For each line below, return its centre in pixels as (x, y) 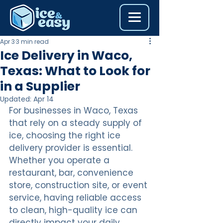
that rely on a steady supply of (77, 123)
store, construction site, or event (79, 185)
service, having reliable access (76, 198)
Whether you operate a (60, 160)
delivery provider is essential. (72, 148)
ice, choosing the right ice (66, 135)
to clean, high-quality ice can (74, 210)
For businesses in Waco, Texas (75, 111)
